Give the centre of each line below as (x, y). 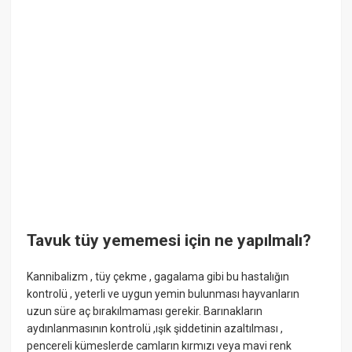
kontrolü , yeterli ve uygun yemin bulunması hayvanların (163, 293)
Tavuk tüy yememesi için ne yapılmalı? (169, 241)
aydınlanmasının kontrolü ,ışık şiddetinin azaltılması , (155, 328)
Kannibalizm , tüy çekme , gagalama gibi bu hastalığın (158, 276)
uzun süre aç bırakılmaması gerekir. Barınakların (145, 311)
